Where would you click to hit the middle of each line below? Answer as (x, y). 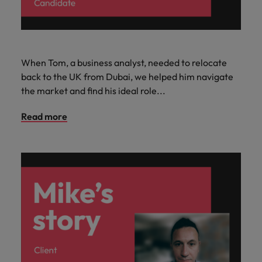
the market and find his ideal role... (93, 91)
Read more (44, 117)
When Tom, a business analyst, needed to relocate (124, 63)
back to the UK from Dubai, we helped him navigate (127, 77)
